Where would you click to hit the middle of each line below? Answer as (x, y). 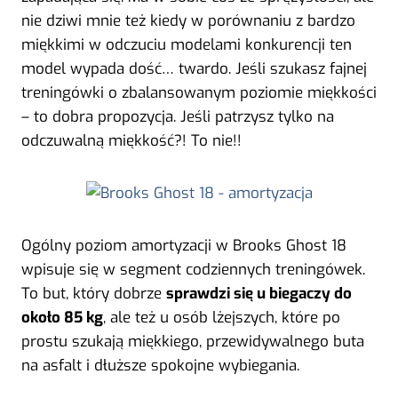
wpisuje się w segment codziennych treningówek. (193, 269)
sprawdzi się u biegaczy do (259, 293)
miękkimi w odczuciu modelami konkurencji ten (187, 44)
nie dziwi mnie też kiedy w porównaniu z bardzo (188, 20)
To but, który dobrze (94, 293)
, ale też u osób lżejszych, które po (222, 317)
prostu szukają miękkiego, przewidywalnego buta (193, 341)
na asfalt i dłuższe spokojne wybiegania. (160, 365)
